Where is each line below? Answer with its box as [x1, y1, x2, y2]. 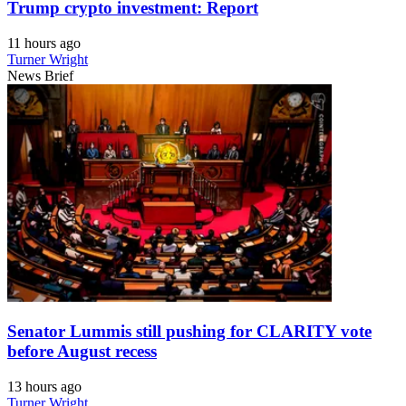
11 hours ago [7, 34, 81, 51]
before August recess [7, 342, 157, 362]
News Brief [7, 67, 73, 83]
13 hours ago [7, 379, 82, 395]
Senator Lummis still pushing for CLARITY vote [7, 322, 372, 342]
